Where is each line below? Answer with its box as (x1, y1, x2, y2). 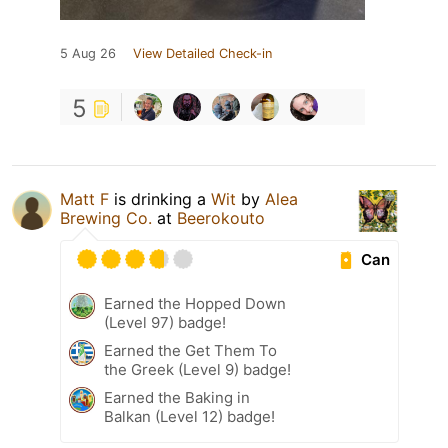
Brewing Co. (60, 208, 152, 229)
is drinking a (109, 189, 211, 210)
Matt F (60, 189, 109, 210)
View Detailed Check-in (133, 46, 272, 62)
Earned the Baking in (104, 388, 250, 408)
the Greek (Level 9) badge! (104, 360, 291, 380)
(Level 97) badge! (104, 313, 226, 333)
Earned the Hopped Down (104, 294, 286, 314)
